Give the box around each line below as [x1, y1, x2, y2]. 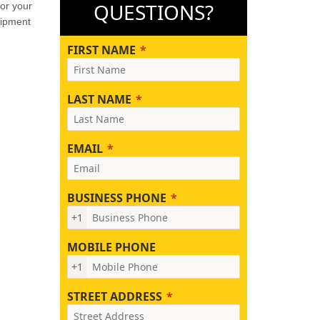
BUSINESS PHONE [66, 190, 166, 206]
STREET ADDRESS [66, 289, 162, 304]
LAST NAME [66, 91, 131, 107]
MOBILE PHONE [66, 239, 156, 255]
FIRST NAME [66, 42, 136, 58]
